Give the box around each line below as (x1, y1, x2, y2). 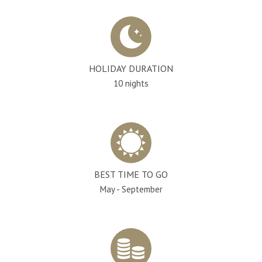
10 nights (113, 77, 149, 89)
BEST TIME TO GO (94, 168, 168, 180)
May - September (99, 183, 163, 195)
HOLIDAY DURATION (89, 62, 173, 74)
